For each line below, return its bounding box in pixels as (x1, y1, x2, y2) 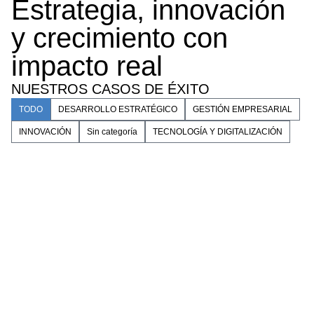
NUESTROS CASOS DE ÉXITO (11, 81, 210, 97)
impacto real (11, 50, 163, 81)
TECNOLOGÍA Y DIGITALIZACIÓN (153, 127, 282, 137)
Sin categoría (87, 127, 137, 137)
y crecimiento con (11, 22, 228, 53)
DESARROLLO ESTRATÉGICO (58, 104, 177, 114)
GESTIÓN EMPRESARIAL (193, 104, 292, 114)
